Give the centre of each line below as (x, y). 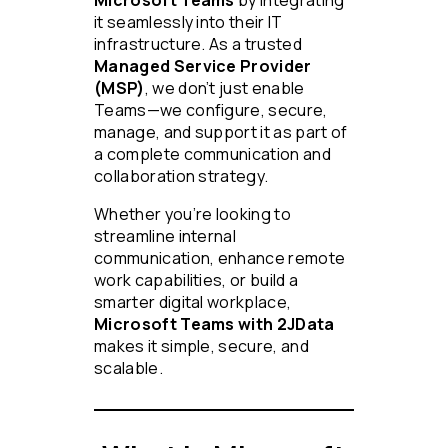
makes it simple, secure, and (201, 346)
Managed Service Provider (203, 66)
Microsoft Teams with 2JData (214, 324)
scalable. (128, 368)
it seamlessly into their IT (188, 22)
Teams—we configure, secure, (211, 110)
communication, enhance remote (220, 258)
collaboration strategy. (181, 176)
